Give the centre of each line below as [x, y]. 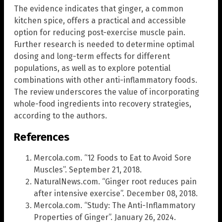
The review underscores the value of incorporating [107, 92]
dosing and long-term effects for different [92, 56]
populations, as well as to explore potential [92, 68]
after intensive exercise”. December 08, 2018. [116, 193]
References [42, 137]
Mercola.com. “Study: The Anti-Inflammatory [114, 205]
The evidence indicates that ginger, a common [99, 9]
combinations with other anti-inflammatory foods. [106, 80]
